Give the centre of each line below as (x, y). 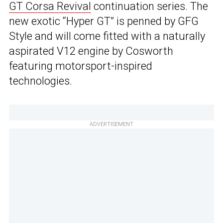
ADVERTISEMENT (111, 124)
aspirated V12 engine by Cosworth (91, 51)
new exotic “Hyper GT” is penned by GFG (104, 21)
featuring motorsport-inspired (81, 66)
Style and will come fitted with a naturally (107, 36)
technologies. (41, 81)
